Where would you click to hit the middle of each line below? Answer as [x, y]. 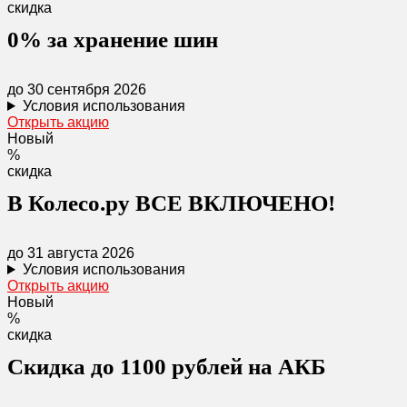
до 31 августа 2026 [71, 253]
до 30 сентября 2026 [77, 89]
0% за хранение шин [113, 40]
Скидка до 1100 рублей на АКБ [167, 367]
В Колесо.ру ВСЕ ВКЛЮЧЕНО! [171, 203]
